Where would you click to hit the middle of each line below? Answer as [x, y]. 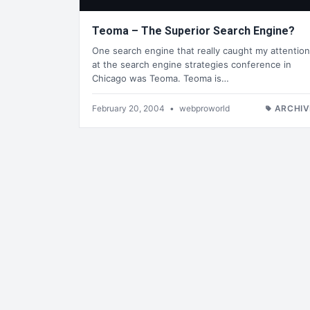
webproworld [204, 108]
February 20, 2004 [129, 108]
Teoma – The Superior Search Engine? [193, 31]
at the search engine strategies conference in [192, 64]
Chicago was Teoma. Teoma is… [161, 78]
